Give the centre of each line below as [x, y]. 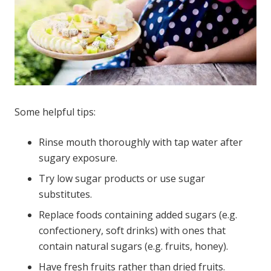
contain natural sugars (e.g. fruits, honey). [133, 247]
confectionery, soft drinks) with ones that [132, 231]
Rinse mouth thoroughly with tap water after [141, 142]
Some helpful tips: [55, 112]
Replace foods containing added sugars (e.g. [138, 215]
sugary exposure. [78, 158]
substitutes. [65, 194]
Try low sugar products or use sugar [122, 179]
